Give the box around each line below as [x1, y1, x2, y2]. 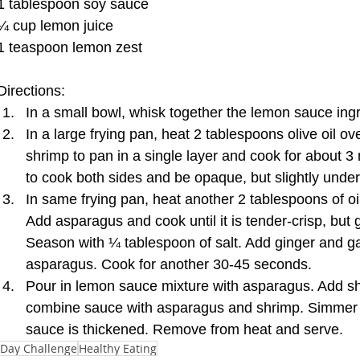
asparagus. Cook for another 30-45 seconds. [26, 256, 320, 272]
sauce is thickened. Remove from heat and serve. [26, 321, 347, 337]
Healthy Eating [79, 341, 157, 356]
